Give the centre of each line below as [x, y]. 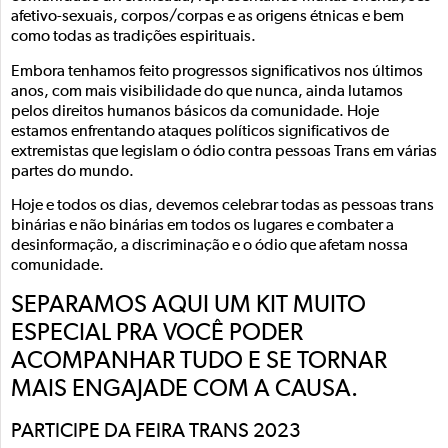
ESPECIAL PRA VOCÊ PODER [157, 332]
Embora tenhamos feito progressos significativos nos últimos [217, 71]
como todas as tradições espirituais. [133, 37]
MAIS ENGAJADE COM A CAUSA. [187, 388]
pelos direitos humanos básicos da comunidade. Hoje [195, 111]
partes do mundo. [72, 171]
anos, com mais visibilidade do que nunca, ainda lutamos [207, 91]
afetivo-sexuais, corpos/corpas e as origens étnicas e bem [207, 17]
